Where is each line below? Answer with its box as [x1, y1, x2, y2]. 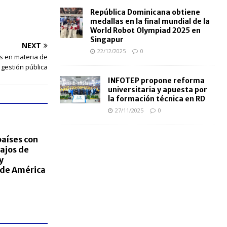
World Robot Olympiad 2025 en [90, 26, 201, 35]
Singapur [90, 35, 124, 45]
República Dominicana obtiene [90, 8, 200, 17]
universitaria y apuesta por [107, 85, 207, 95]
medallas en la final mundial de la [90, 17, 210, 26]
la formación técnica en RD [107, 94, 205, 104]
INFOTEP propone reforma [107, 76, 205, 86]
